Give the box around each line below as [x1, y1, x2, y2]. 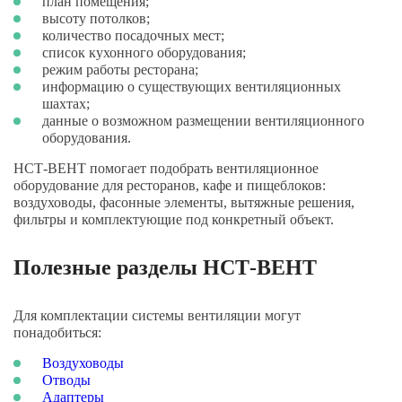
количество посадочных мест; [42, 28, 224, 43]
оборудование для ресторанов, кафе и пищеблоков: [13, 178, 326, 193]
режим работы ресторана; [42, 62, 198, 77]
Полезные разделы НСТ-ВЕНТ [13, 256, 317, 279]
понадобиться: [13, 325, 101, 340]
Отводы [42, 372, 91, 388]
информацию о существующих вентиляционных [42, 79, 341, 94]
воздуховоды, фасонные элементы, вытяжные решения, [13, 195, 354, 210]
